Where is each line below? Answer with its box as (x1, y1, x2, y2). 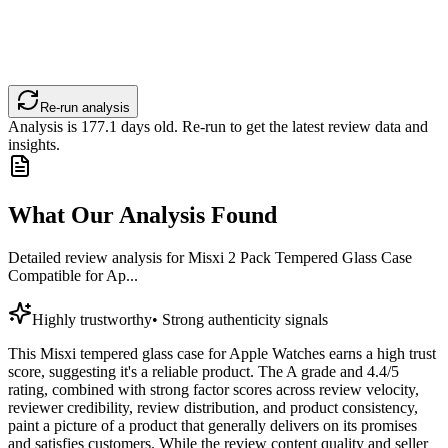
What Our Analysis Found (8, 202, 277, 229)
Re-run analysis (40, 100, 130, 116)
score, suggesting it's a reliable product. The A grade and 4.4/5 (8, 363, 399, 381)
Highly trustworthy (32, 311, 152, 329)
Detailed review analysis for (8, 249, 188, 267)
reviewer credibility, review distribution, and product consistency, (8, 399, 418, 417)
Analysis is (8, 118, 81, 136)
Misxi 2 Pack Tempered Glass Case (188, 249, 412, 267)
